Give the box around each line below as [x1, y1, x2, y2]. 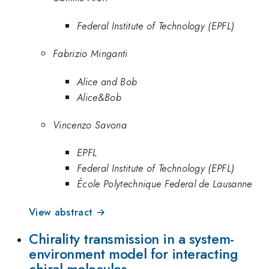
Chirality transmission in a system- [29, 229, 234, 250]
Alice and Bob [77, 74, 138, 89]
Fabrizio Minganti [53, 46, 128, 61]
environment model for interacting [29, 244, 238, 265]
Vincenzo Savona [53, 118, 127, 132]
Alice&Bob [77, 89, 121, 104]
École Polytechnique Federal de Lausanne [77, 177, 252, 192]
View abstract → [29, 204, 106, 219]
